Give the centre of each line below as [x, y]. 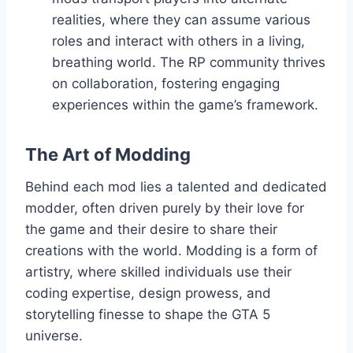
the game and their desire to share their [151, 230]
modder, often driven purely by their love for [165, 208]
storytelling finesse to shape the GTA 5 [148, 315]
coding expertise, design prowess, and [148, 294]
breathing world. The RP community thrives [189, 63]
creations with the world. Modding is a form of [171, 251]
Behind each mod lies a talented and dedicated [176, 187]
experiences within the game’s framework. [185, 105]
